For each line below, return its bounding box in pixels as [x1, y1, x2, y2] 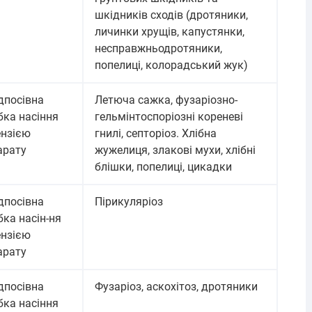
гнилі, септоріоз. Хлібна [95, 127, 217, 140]
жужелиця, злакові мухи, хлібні [95, 143, 256, 157]
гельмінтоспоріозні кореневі [95, 110, 243, 123]
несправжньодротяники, [95, 42, 222, 55]
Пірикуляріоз [95, 195, 163, 208]
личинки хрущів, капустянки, [95, 25, 244, 38]
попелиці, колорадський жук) [95, 58, 248, 72]
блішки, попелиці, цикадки [95, 160, 232, 173]
